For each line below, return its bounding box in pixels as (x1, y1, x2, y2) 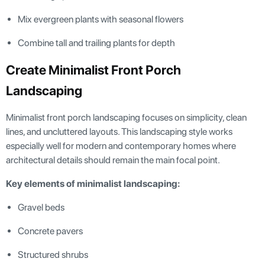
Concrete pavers (18, 225, 83, 237)
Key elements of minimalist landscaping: (6, 177, 180, 189)
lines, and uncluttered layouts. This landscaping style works (6, 125, 232, 137)
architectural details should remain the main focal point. (6, 154, 220, 166)
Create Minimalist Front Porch (6, 62, 181, 77)
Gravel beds (18, 201, 64, 213)
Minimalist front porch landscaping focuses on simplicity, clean (6, 111, 247, 123)
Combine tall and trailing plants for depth (18, 37, 175, 49)
